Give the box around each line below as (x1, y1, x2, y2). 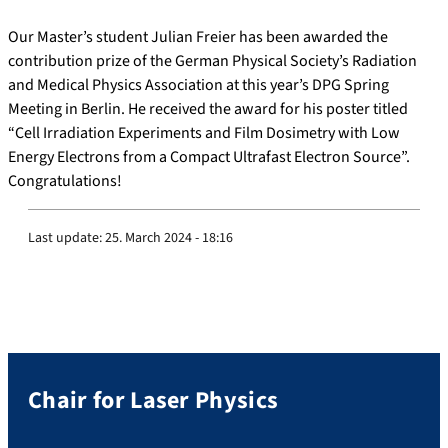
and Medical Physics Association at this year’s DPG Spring (8, 73, 389, 96)
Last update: (28, 227, 102, 248)
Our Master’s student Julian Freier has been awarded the (8, 25, 388, 48)
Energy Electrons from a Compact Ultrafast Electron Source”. (8, 145, 410, 168)
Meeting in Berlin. (8, 97, 128, 120)
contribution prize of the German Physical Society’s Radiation (8, 49, 417, 72)
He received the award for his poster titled (128, 97, 408, 120)
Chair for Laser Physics (28, 383, 279, 418)
